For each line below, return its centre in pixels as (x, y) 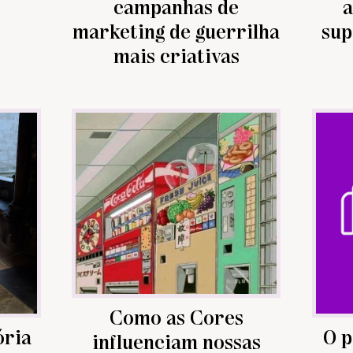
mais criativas (176, 54)
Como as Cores (176, 316)
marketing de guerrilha (176, 30)
